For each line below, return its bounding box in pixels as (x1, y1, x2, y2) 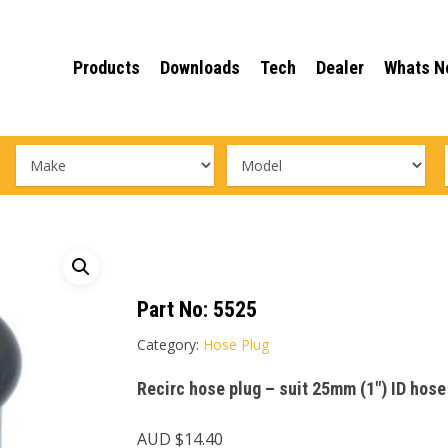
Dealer (316, 57, 364, 78)
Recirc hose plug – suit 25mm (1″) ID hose (136, 378, 446, 399)
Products (73, 57, 140, 78)
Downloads (160, 57, 240, 78)
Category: (136, 335, 203, 354)
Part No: (136, 297, 213, 322)
